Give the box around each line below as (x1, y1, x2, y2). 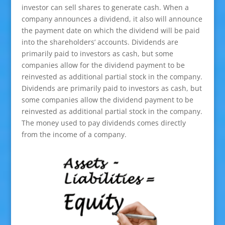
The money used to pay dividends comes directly (21, 118, 186, 128)
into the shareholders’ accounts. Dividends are (21, 37, 178, 47)
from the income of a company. (21, 130, 127, 140)
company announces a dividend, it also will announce (21, 14, 202, 24)
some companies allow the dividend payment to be (21, 95, 193, 105)
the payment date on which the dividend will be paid (21, 26, 200, 36)
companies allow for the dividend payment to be (21, 60, 185, 70)
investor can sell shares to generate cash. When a (21, 3, 189, 13)
